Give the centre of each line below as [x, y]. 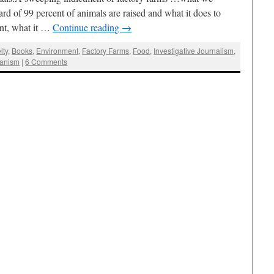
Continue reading [87, 27]
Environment [57, 51]
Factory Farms [106, 51]
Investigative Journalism [194, 51]
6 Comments [46, 62]
